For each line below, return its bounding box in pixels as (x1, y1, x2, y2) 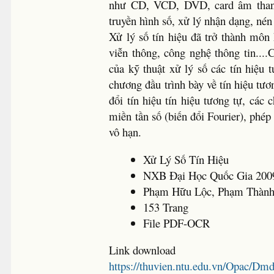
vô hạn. (109, 124, 142, 139)
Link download (109, 242, 176, 258)
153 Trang (143, 199, 189, 215)
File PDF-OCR (143, 215, 210, 231)
